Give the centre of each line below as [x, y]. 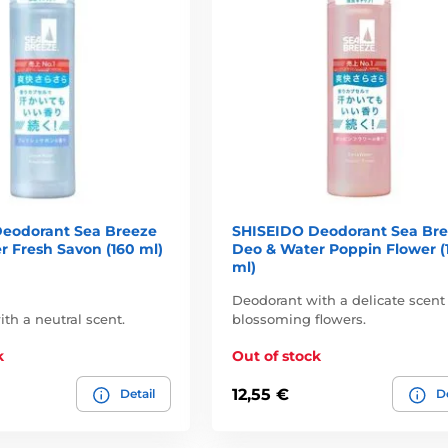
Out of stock [276, 356]
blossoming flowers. [298, 319]
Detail [137, 394]
